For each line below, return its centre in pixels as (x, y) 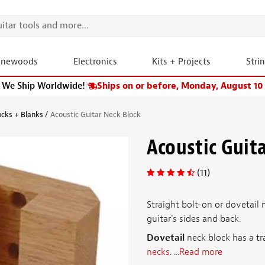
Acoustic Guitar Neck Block (96, 114)
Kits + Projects (182, 62)
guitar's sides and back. (193, 219)
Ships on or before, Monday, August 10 (180, 86)
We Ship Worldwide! (43, 86)
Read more (201, 252)
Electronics (95, 62)
